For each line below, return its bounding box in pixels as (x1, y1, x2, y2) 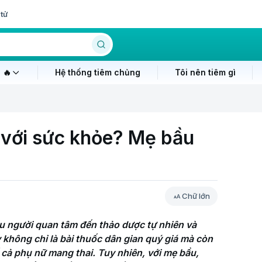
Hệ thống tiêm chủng (54, 67, 140, 77)
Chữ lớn (182, 191, 210, 201)
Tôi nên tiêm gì (174, 67, 236, 77)
